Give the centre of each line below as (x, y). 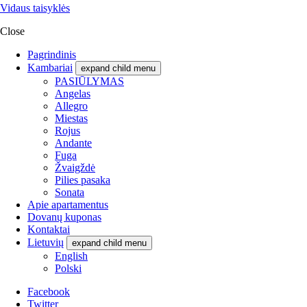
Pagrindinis (52, 54)
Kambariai (50, 67)
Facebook (49, 291)
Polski (68, 268)
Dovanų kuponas (64, 217)
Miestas (71, 118)
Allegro (71, 106)
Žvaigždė (75, 167)
